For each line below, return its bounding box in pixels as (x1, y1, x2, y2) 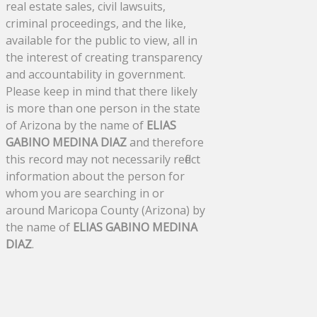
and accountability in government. (6, 66, 185, 82)
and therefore (127, 134, 204, 150)
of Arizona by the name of (6, 117, 146, 133)
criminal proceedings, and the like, (6, 15, 186, 31)
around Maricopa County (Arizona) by (6, 202, 205, 218)
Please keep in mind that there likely (6, 83, 197, 99)
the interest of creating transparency (6, 49, 202, 65)
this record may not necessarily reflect (6, 151, 200, 167)
